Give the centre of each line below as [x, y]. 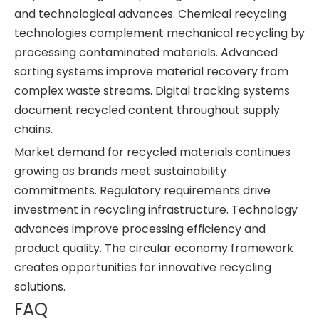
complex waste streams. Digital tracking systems [152, 91]
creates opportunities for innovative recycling [143, 267]
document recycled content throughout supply [147, 110]
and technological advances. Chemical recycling [150, 14]
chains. [33, 129]
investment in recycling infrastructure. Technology [156, 210]
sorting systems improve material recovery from [151, 72]
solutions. [40, 287]
